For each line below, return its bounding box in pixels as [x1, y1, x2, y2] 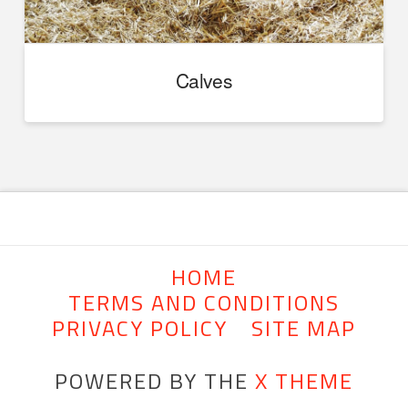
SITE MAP [250, 311, 356, 345]
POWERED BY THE [54, 364, 255, 398]
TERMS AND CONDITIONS [67, 286, 340, 320]
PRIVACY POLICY [51, 311, 228, 345]
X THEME [254, 364, 353, 398]
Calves [176, 66, 232, 94]
